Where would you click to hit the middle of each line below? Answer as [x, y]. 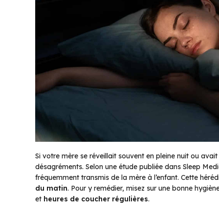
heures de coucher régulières [96, 199]
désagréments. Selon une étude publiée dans [109, 166]
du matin [51, 188]
